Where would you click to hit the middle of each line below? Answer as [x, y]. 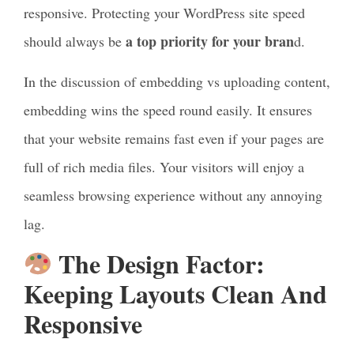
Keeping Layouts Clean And [175, 294]
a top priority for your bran [210, 41]
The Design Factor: [159, 264]
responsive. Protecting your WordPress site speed [164, 13]
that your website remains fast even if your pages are [174, 138]
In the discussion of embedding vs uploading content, [177, 81]
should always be [75, 41]
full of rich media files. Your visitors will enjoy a [164, 166]
